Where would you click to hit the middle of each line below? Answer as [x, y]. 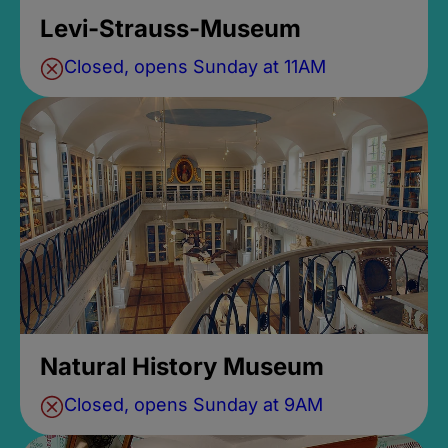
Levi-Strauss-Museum [170, 28]
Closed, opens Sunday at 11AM [194, 66]
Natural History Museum [181, 366]
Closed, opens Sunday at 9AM [193, 404]
